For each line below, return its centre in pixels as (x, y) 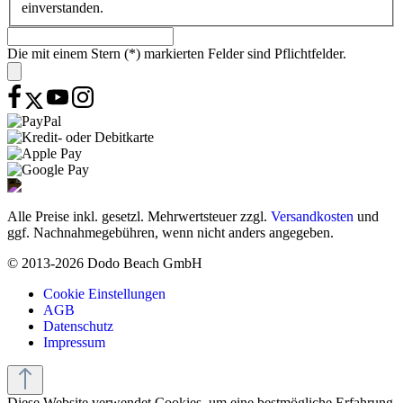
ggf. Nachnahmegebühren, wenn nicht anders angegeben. (170, 232)
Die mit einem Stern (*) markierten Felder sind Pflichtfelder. (177, 53)
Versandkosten (312, 216)
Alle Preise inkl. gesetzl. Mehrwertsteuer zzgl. (139, 216)
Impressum (74, 342)
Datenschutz (78, 326)
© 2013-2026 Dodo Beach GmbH (105, 263)
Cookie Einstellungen (104, 293)
